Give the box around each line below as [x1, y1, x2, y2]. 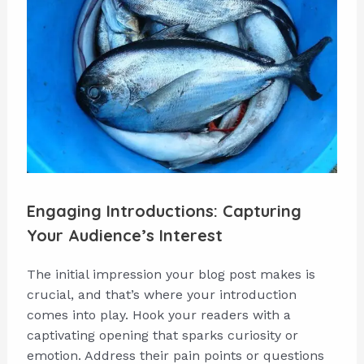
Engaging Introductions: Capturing [26, 201, 301, 221]
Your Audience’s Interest [26, 225, 223, 245]
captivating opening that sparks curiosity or [26, 327, 298, 343]
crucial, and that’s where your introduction [26, 287, 297, 302]
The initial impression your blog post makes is [26, 266, 315, 282]
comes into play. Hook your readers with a [26, 307, 291, 323]
